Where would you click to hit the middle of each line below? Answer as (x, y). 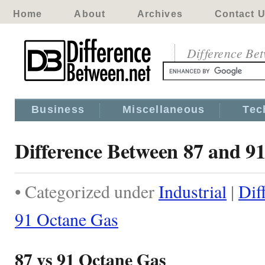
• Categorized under (87, 191)
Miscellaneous (164, 109)
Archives (160, 14)
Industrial (193, 191)
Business (58, 109)
